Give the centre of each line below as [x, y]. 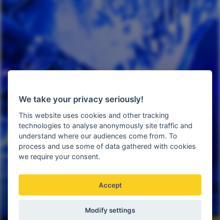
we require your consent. [60, 157]
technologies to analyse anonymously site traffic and [106, 126]
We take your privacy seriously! [81, 99]
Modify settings [110, 210]
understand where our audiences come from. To [98, 136]
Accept [110, 185]
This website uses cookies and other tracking [94, 115]
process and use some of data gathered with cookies [108, 146]
